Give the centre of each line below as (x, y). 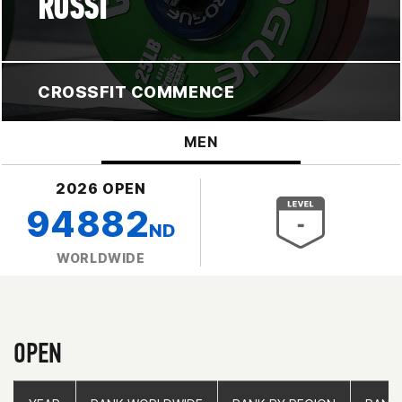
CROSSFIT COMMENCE (136, 92)
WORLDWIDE (101, 258)
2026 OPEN (101, 188)
